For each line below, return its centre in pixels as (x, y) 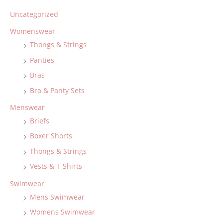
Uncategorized (34, 14)
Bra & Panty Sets (57, 90)
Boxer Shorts (51, 136)
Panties (42, 60)
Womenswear (33, 31)
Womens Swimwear (62, 212)
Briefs (40, 121)
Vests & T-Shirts (56, 166)
